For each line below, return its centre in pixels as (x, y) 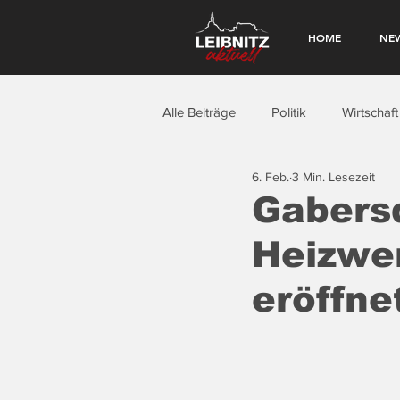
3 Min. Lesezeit (333, 176)
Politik (289, 112)
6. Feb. (271, 176)
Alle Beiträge (199, 112)
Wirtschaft (370, 112)
